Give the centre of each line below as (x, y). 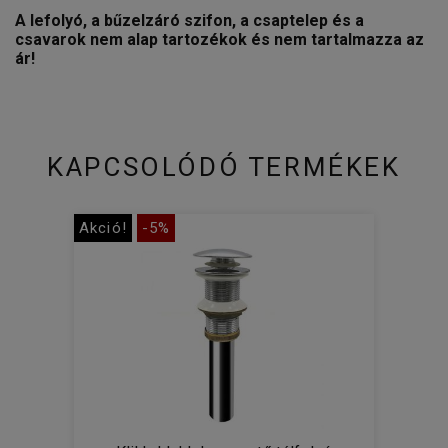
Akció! (103, 228)
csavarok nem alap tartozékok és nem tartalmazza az (219, 40)
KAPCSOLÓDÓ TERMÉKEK (224, 167)
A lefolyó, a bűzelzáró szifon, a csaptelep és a (189, 21)
